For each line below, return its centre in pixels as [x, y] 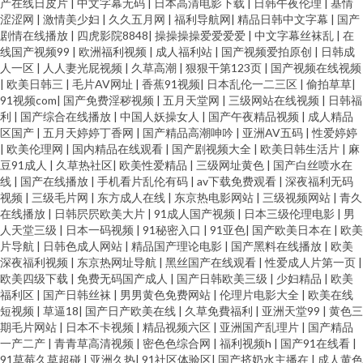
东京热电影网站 [215, 197]
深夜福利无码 [319, 181]
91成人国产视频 [196, 214]
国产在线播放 [56, 181]
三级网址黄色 [231, 165]
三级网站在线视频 [275, 100]
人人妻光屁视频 [84, 68]
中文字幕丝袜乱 [295, 35]
